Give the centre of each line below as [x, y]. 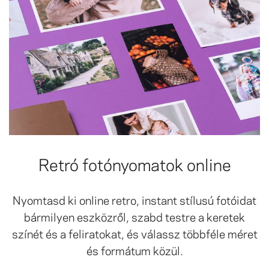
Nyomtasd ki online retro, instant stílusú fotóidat [134, 200]
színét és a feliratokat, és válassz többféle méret [134, 233]
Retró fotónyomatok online [134, 164]
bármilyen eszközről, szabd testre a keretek [134, 216]
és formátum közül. [134, 250]
